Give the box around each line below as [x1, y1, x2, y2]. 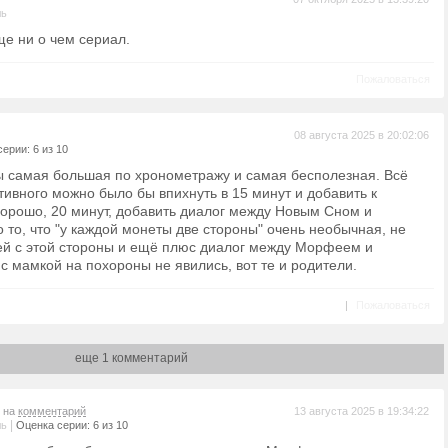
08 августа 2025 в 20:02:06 [294, 129, 429, 141]
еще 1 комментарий [75, 351, 188, 365]
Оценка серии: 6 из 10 [16, 419, 128, 431]
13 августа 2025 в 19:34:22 [294, 405, 429, 417]
